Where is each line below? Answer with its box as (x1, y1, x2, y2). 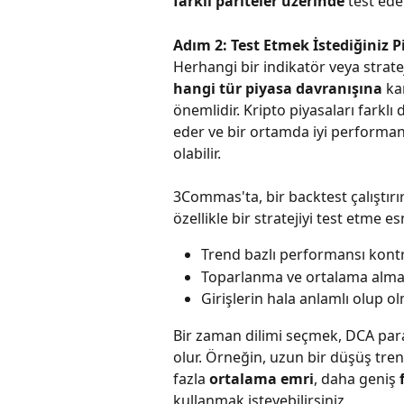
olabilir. (173, 143, 221, 163)
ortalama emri (209, 368, 314, 389)
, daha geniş (314, 368, 399, 389)
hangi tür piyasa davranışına (173, 78, 382, 98)
